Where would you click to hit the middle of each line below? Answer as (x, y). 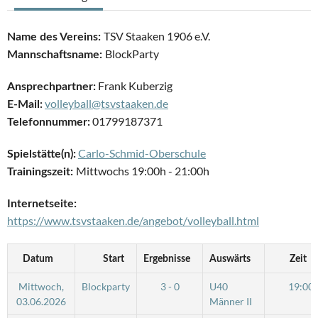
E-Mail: (25, 105)
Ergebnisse (166, 259)
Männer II (230, 302)
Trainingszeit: (42, 172)
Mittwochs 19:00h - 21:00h (143, 171)
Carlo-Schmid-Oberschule (142, 153)
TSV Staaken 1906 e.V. (157, 36)
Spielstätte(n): (42, 154)
